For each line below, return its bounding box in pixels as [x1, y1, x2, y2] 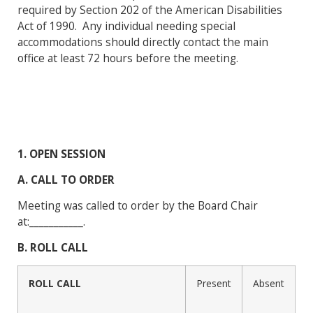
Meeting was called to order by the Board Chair [17, 198, 258, 214]
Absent [253, 277, 284, 291]
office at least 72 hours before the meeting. [17, 50, 238, 66]
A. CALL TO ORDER [17, 172, 115, 188]
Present [196, 277, 231, 291]
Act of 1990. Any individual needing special [17, 18, 235, 34]
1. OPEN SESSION [17, 146, 105, 162]
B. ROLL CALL [17, 240, 88, 256]
